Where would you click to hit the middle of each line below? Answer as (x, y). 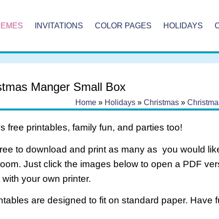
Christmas (161, 103)
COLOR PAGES (123, 26)
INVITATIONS (59, 26)
